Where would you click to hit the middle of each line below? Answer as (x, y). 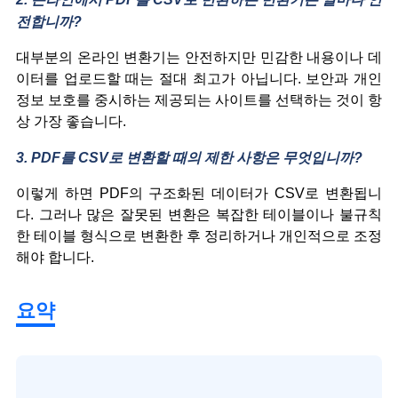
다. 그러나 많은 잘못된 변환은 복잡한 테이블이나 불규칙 (199, 215)
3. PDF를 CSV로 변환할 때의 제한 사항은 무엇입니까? (189, 158)
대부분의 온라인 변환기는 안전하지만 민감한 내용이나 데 (199, 58)
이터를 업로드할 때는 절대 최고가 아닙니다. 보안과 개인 (199, 79)
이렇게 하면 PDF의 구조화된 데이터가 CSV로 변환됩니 (199, 194)
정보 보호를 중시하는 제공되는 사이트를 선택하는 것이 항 (199, 100)
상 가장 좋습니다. (71, 122)
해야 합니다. (55, 258)
